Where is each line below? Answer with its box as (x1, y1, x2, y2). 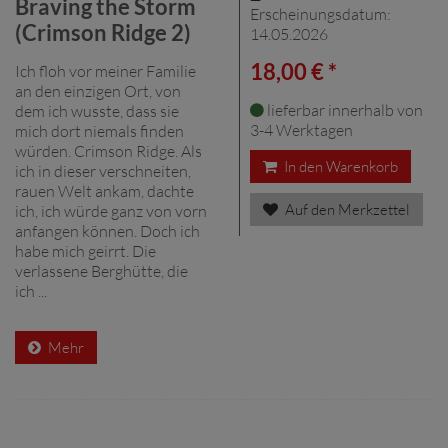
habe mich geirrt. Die (15, 240, 156, 261)
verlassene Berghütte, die (15, 260, 188, 281)
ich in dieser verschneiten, (15, 160, 191, 181)
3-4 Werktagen (250, 119, 353, 140)
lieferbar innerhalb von (264, 99, 423, 120)
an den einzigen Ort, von (15, 80, 181, 101)
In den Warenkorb (281, 156, 398, 176)
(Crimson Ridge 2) (15, 18, 191, 46)
